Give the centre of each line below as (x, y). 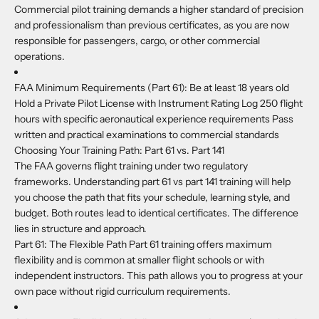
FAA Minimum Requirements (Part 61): (102, 87)
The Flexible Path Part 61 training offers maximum (161, 244)
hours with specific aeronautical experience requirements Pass (154, 119)
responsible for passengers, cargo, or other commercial (137, 40)
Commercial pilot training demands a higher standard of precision (159, 9)
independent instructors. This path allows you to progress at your (158, 275)
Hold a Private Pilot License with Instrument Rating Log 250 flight (158, 103)
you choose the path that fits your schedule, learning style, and (152, 197)
